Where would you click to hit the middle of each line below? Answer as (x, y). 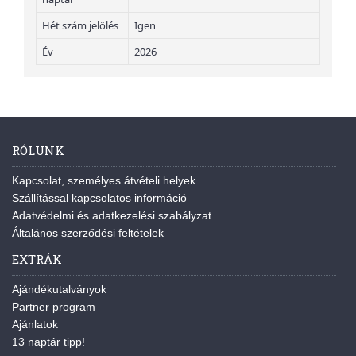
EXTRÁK (37, 259)
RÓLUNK (38, 150)
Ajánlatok (35, 324)
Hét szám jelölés (80, 25)
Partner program (54, 307)
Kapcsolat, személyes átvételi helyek (104, 180)
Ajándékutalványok (59, 289)
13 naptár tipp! (48, 342)
